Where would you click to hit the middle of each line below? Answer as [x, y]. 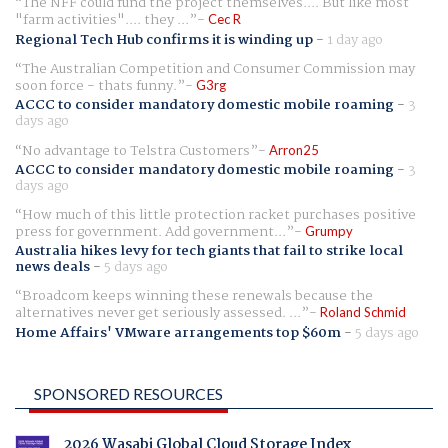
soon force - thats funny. [96, 85]
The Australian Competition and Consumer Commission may [218, 68]
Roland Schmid [363, 312]
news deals [52, 267]
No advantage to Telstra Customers [136, 150]
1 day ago [355, 39]
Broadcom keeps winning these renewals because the [197, 296]
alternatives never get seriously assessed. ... [158, 313]
